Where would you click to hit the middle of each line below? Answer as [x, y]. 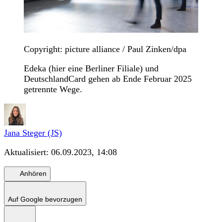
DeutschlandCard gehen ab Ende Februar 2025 [108, 79]
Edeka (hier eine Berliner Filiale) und [91, 68]
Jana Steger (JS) [33, 133]
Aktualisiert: [28, 152]
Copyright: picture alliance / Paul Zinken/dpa [105, 49]
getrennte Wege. [53, 89]
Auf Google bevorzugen [45, 199]
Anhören [33, 174]
